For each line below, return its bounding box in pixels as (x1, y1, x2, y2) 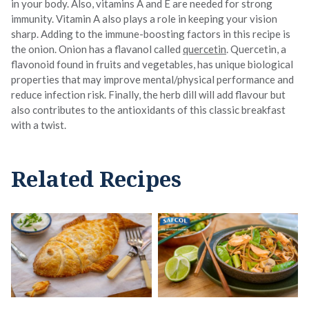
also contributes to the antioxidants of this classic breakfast (11, 103, 286, 116)
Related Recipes (11, 163, 181, 193)
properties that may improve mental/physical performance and (11, 72, 294, 86)
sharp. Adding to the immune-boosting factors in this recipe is (11, 27, 290, 40)
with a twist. (11, 118, 66, 131)
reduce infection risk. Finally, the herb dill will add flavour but (11, 88, 286, 101)
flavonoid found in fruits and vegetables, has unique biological (11, 57, 293, 70)
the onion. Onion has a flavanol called (11, 42, 183, 55)
